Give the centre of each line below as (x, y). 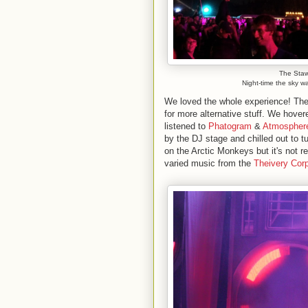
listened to (186, 126)
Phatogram (230, 126)
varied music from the (209, 163)
